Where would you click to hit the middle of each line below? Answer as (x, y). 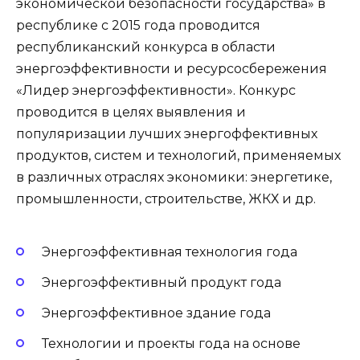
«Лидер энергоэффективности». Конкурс (156, 91)
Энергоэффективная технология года (170, 252)
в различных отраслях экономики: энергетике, (174, 178)
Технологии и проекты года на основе (171, 344)
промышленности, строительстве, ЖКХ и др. (166, 199)
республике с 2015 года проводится (138, 26)
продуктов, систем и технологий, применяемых (178, 156)
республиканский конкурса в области (146, 47)
